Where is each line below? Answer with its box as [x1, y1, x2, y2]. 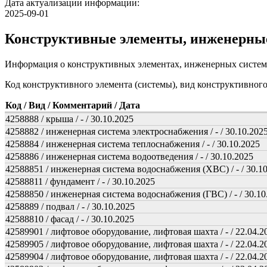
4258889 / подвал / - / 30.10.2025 [5, 201, 135, 212]
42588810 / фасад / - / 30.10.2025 [5, 213, 134, 224]
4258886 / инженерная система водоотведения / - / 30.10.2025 [5, 151, 253, 162]
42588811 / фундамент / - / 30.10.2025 [5, 176, 155, 187]
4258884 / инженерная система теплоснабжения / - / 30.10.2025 [5, 138, 260, 149]
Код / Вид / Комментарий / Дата [5, 100, 140, 110]
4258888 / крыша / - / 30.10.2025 [5, 113, 133, 124]
